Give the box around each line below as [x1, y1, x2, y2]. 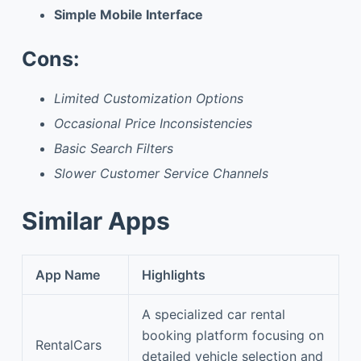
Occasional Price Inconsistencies [53, 115, 252, 132]
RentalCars [35, 336, 102, 353]
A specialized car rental [142, 305, 285, 322]
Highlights [142, 266, 205, 283]
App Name [35, 266, 100, 283]
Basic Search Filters [53, 139, 173, 156]
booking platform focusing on [142, 326, 324, 343]
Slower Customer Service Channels [53, 164, 268, 181]
